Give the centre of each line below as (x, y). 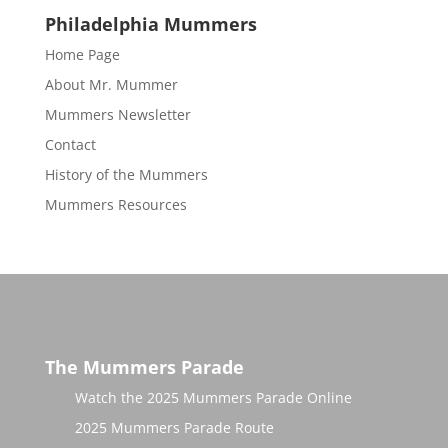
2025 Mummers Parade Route (174, 428)
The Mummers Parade (144, 367)
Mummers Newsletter (117, 114)
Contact (70, 144)
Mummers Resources (115, 204)
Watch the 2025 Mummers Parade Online (213, 398)
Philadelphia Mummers (150, 24)
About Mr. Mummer (111, 84)
